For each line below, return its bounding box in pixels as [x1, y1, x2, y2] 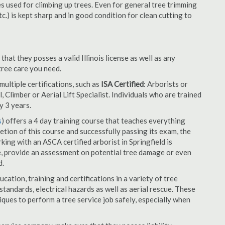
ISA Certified [101, 79, 144, 88]
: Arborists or [144, 79, 188, 88]
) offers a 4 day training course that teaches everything [2, 116, 185, 125]
